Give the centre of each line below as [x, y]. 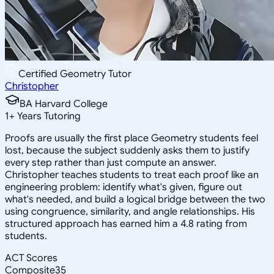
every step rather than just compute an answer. [111, 162]
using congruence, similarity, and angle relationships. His [130, 211]
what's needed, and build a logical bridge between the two [135, 199]
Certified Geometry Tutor [75, 74]
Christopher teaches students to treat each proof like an [132, 175]
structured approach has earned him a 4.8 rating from [126, 224]
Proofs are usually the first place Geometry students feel [131, 138]
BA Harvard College [64, 104]
